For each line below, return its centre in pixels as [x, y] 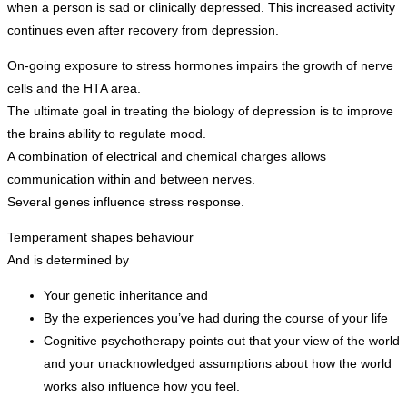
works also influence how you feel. [142, 386]
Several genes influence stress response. [126, 201]
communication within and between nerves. [131, 179]
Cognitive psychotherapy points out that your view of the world [222, 340]
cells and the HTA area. [74, 88]
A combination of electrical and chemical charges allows [167, 156]
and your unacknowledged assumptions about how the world [218, 363]
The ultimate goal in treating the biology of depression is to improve [200, 110]
